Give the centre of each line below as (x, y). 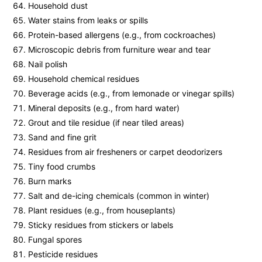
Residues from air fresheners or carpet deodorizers (125, 152)
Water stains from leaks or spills (88, 20)
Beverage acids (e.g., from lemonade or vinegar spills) (131, 94)
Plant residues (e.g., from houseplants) (102, 211)
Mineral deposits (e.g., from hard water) (104, 108)
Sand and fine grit (62, 137)
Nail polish (48, 64)
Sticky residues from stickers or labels (101, 225)
